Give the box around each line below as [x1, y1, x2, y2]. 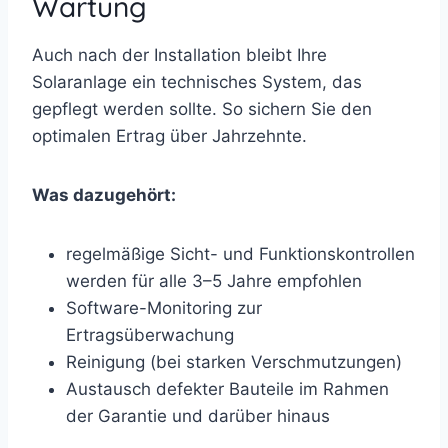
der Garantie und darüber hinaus [66, 405, 330, 426]
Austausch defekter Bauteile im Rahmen [66, 378, 389, 399]
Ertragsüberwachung [66, 324, 234, 345]
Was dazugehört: [32, 184, 176, 205]
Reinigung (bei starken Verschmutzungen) [66, 351, 402, 372]
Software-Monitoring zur [66, 297, 262, 318]
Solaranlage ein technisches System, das [32, 71, 362, 92]
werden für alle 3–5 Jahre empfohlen [66, 270, 362, 291]
